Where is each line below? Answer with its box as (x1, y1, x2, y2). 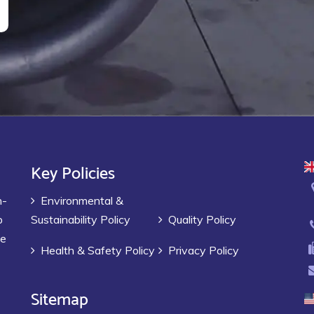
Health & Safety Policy (40, 243, 155, 257)
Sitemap (30, 282, 88, 311)
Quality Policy (168, 212, 236, 226)
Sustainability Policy (30, 212, 130, 226)
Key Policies (30, 156, 115, 185)
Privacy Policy (168, 243, 239, 257)
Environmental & (40, 193, 123, 207)
